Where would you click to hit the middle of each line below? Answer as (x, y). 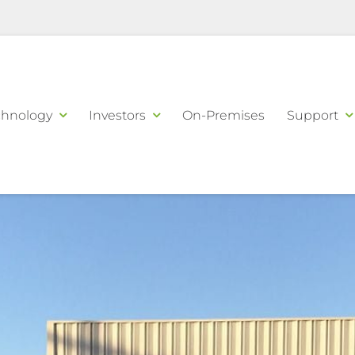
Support (312, 115)
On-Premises (223, 115)
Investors (117, 115)
